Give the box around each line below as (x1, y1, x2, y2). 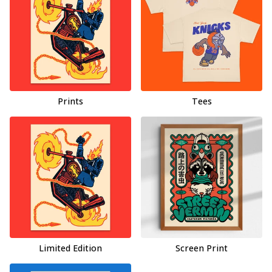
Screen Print (175, 242, 228, 254)
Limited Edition (39, 242, 102, 254)
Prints (58, 95, 83, 107)
